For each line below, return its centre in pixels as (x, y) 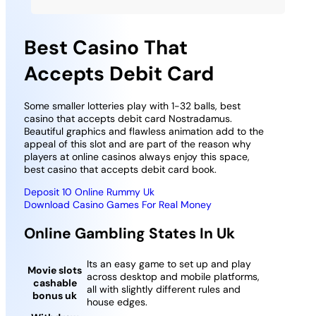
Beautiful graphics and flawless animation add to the (144, 132)
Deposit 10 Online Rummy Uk (89, 192)
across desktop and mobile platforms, (173, 277)
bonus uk (55, 296)
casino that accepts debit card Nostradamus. (128, 119)
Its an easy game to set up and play (169, 264)
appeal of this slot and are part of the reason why (137, 144)
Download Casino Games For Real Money (117, 205)
